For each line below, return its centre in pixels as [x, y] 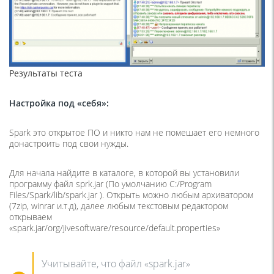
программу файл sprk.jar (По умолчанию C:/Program [110, 183]
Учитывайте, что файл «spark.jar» [116, 263]
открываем [31, 217]
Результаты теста [46, 73]
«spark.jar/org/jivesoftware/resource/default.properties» [115, 228]
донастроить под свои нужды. [69, 143]
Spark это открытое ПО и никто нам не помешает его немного [134, 132]
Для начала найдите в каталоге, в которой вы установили [124, 172]
